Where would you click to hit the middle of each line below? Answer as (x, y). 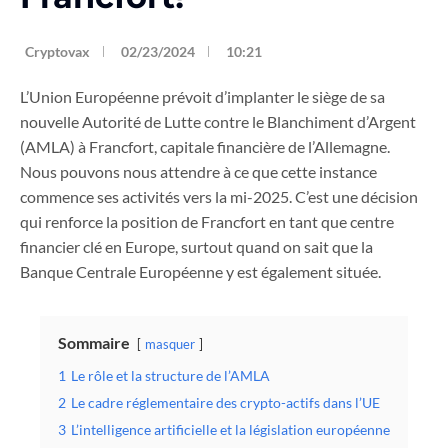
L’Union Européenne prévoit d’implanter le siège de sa (202, 97)
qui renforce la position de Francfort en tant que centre (207, 222)
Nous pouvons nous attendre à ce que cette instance (198, 172)
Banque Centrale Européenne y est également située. (200, 272)
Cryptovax (57, 52)
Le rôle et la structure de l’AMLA (170, 376)
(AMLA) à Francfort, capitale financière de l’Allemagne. (205, 147)
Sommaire (94, 343)
